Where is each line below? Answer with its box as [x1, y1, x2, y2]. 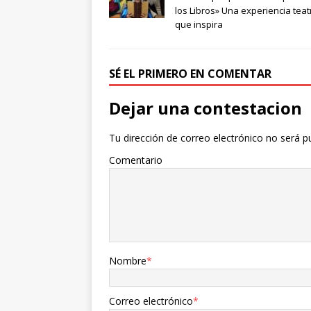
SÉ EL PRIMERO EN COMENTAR [109, 66, 271, 82]
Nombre [109, 254, 146, 268]
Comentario [109, 153, 162, 167]
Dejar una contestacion [109, 96, 302, 120]
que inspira [175, 18, 223, 31]
